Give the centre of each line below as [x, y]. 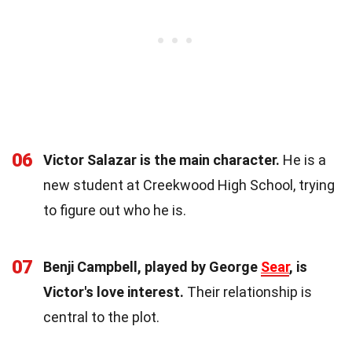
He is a [303, 159]
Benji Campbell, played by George [152, 266]
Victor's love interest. [114, 291]
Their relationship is [248, 291]
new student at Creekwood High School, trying [189, 185]
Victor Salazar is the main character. [161, 159]
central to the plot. [101, 317]
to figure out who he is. [115, 210]
